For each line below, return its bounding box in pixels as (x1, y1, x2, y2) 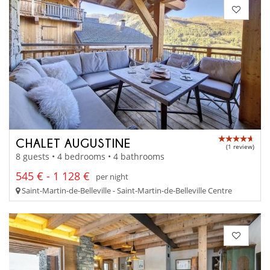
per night (96, 171, 128, 182)
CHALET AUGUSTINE (16, 136, 131, 149)
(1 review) (226, 142, 254, 151)
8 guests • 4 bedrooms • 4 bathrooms (16, 151, 165, 163)
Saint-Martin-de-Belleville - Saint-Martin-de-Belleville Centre (20, 185, 232, 196)
